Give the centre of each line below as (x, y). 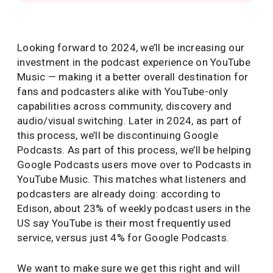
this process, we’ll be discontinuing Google (118, 135)
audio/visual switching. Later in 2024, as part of (130, 121)
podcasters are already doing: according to (119, 194)
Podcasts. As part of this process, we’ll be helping (134, 150)
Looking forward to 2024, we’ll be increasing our (131, 48)
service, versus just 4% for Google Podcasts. (123, 238)
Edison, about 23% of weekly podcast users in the (134, 208)
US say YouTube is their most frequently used (124, 223)
